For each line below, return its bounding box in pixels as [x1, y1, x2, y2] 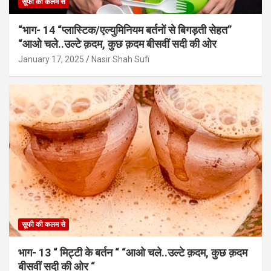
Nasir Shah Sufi [91, 54, 149, 64]
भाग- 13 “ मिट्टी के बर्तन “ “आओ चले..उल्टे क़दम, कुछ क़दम [18, 246, 247, 259]
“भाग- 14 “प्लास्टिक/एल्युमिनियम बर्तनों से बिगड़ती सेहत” [18, 23, 232, 36]
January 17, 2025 [18, 54, 84, 64]
